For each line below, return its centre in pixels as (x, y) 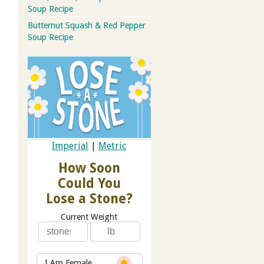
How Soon (89, 168)
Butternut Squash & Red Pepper (86, 25)
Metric (113, 146)
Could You (89, 184)
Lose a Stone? (89, 199)
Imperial (70, 146)
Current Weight (89, 217)
